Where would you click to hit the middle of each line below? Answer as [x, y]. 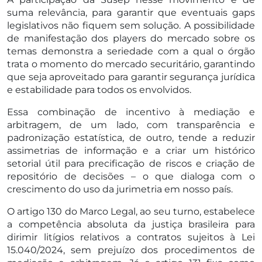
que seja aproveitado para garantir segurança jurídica [131, 77]
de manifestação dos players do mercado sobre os [131, 38]
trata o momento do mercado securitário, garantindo [131, 64]
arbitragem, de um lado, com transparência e [131, 125]
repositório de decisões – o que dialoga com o [131, 176]
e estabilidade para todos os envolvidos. [99, 89]
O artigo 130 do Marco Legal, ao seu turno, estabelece [131, 211]
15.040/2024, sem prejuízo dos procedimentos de [131, 250]
